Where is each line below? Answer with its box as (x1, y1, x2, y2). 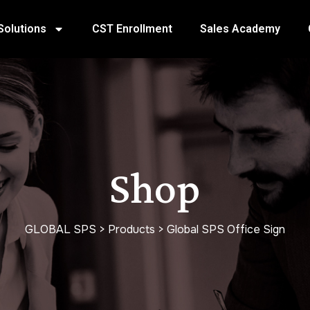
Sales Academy (199, 22, 280, 36)
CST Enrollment (91, 22, 172, 36)
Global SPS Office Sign (167, 222, 285, 237)
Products (108, 222, 155, 237)
